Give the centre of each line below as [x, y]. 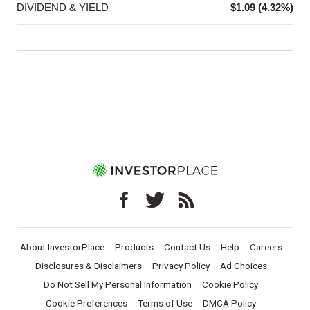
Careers [266, 247]
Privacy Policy [181, 266]
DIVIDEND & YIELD [63, 8]
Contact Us [187, 247]
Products [134, 247]
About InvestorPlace [62, 247]
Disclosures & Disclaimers [88, 266]
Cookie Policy [230, 285]
